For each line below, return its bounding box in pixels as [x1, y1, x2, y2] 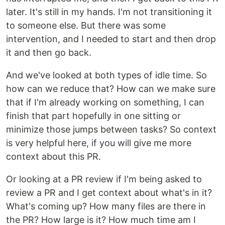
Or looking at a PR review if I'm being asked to [6, 173, 202, 184]
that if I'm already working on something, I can [6, 96, 204, 107]
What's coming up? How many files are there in [6, 200, 206, 211]
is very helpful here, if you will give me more [6, 137, 191, 148]
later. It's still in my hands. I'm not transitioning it [6, 6, 212, 17]
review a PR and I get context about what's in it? [6, 187, 212, 198]
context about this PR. [6, 151, 101, 162]
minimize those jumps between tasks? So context [6, 124, 216, 135]
